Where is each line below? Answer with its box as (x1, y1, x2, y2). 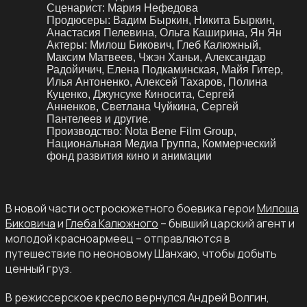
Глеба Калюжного (66, 216, 158, 232)
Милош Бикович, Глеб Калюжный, (90, 39, 261, 51)
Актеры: (47, 39, 87, 51)
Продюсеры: (47, 14, 110, 27)
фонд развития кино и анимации (47, 150, 212, 162)
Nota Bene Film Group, (125, 125, 236, 138)
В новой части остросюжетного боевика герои (5, 201, 257, 217)
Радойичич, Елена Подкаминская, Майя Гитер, (47, 64, 283, 76)
